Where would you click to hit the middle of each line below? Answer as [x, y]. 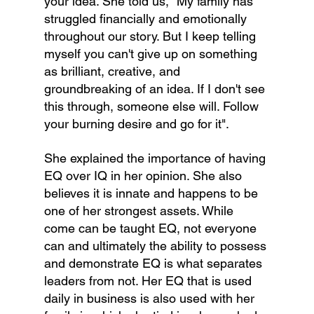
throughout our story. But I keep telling [151, 36]
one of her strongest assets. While [140, 211]
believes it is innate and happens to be [152, 193]
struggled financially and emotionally [147, 19]
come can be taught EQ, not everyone [152, 228]
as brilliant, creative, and [114, 71]
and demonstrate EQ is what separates [155, 264]
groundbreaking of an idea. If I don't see [156, 89]
